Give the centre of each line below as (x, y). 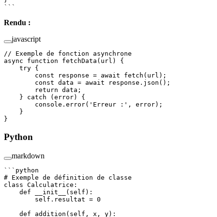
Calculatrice (48, 185)
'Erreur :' (108, 105)
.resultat (70, 199)
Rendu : (17, 23)
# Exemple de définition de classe (68, 177)
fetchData (77, 61)
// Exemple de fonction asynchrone (68, 54)
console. (35, 105)
